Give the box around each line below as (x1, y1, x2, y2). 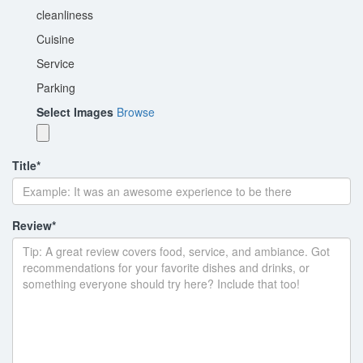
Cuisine (36, 30, 75, 47)
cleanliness (36, 6, 93, 23)
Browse (117, 103, 155, 120)
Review (12, 216, 52, 233)
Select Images (36, 103, 113, 120)
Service (36, 54, 75, 71)
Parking (36, 79, 75, 96)
